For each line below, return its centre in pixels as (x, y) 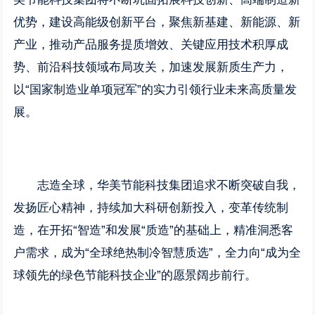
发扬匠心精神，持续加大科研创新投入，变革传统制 (151, 208)
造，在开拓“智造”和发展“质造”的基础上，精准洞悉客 (154, 230)
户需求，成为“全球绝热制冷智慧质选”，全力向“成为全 (157, 253)
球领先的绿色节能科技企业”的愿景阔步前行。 (135, 275)
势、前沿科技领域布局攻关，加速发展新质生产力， (151, 67)
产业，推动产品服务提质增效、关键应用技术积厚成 (151, 45)
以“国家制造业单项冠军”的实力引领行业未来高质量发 (155, 90)
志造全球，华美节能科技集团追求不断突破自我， (169, 185)
